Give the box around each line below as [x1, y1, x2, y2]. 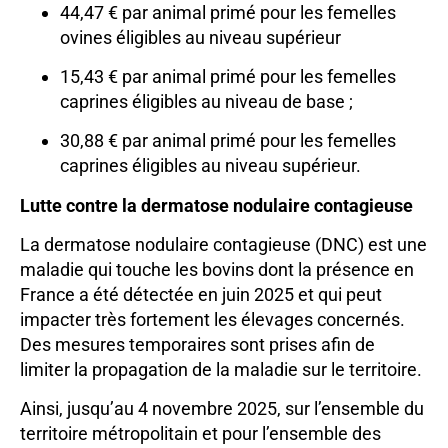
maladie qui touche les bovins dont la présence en [20, 259, 414, 281]
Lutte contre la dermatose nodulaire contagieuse [20, 194, 413, 216]
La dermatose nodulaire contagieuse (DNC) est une [20, 234, 427, 256]
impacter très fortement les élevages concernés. [20, 309, 405, 331]
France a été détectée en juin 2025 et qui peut [20, 284, 382, 306]
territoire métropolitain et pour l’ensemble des [20, 423, 381, 445]
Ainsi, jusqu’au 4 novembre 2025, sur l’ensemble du [20, 398, 424, 420]
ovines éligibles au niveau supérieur [60, 26, 341, 48]
